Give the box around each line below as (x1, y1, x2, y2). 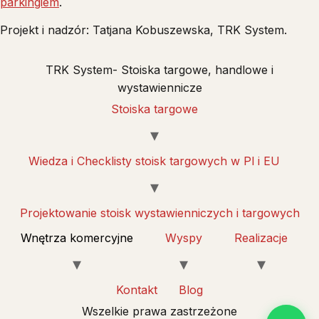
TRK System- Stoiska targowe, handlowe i (46, 62, 273, 77)
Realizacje (234, 230, 288, 245)
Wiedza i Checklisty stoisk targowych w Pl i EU (28, 153, 280, 168)
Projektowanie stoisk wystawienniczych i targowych (19, 205, 300, 220)
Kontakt (116, 282, 157, 297)
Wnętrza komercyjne (21, 230, 133, 245)
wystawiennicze (117, 80, 202, 95)
